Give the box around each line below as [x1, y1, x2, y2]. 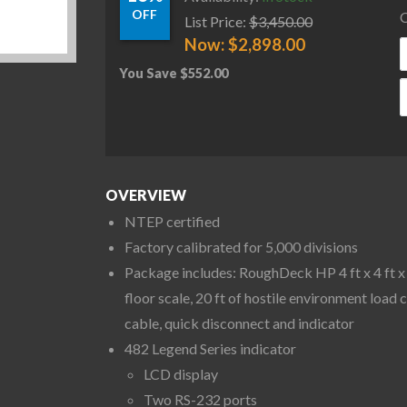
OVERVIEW [105, 186, 186, 204]
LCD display [143, 365, 218, 383]
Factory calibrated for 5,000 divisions [124, 238, 358, 256]
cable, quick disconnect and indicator [124, 314, 354, 333]
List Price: [184, 12, 246, 30]
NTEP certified [124, 213, 220, 231]
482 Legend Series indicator [124, 340, 296, 358]
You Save [119, 65, 180, 81]
